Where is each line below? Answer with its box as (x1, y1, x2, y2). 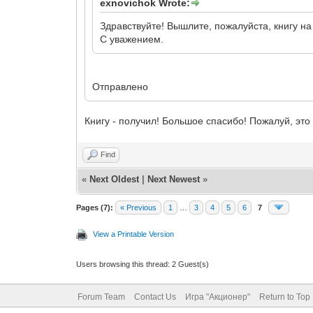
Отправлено (92, 81, 149, 92)
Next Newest (147, 174, 201, 184)
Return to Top (259, 292, 310, 302)
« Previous (120, 203, 157, 212)
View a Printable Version (93, 230, 175, 238)
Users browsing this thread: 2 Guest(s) (76, 260, 210, 268)
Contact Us (133, 292, 176, 302)
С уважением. (100, 34, 164, 45)
